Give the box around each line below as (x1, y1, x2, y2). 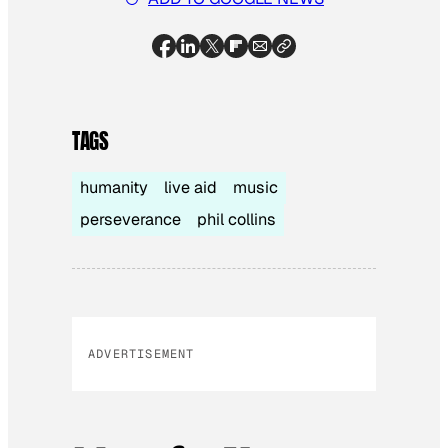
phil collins (197, 208, 276, 230)
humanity (80, 176, 148, 198)
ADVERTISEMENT (88, 345, 195, 362)
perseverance (80, 208, 181, 230)
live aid (164, 176, 217, 198)
